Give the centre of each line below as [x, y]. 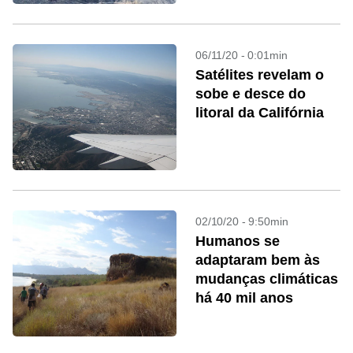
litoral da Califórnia [260, 113]
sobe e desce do [251, 94]
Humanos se [238, 241]
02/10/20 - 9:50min [242, 221]
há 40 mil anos [244, 298]
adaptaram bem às [258, 260]
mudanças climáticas [267, 279]
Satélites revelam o [260, 75]
